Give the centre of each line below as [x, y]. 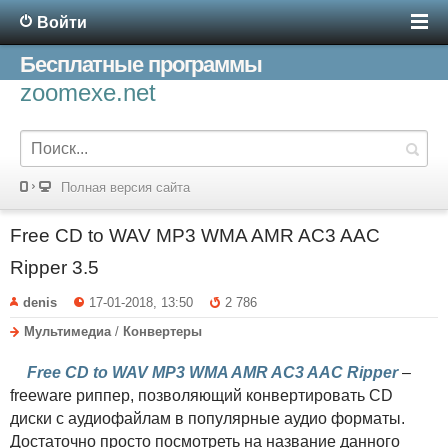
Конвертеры [162, 331]
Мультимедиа [67, 331]
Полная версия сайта [125, 187]
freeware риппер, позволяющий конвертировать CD [201, 395]
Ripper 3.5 [54, 267]
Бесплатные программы [141, 64]
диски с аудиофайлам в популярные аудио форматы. [207, 418]
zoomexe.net [88, 92]
